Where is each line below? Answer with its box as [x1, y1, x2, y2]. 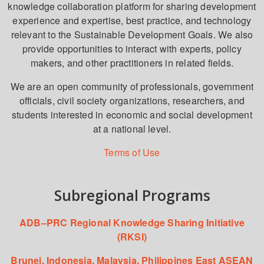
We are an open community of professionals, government [10, 79, 254, 93]
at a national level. [93, 121, 171, 136]
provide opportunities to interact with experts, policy [22, 41, 242, 55]
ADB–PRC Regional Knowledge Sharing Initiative [19, 215, 245, 229]
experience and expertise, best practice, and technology [12, 13, 252, 27]
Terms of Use [104, 145, 160, 159]
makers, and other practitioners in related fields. [30, 55, 233, 70]
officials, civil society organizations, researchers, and [19, 93, 245, 107]
